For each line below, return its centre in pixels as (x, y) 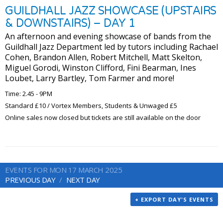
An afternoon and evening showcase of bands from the (108, 37)
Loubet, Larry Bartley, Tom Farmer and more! (90, 78)
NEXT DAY (83, 180)
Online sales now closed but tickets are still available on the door (103, 118)
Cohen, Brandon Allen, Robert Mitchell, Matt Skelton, (104, 57)
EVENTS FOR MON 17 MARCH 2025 (63, 170)
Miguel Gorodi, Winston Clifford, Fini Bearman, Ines (101, 68)
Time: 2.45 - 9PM (29, 94)
